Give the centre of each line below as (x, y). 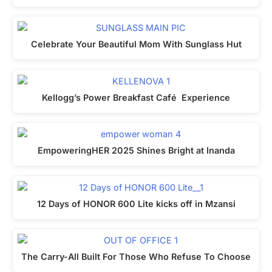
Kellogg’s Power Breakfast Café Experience (136, 97)
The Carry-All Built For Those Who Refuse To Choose (136, 257)
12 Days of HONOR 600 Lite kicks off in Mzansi (136, 203)
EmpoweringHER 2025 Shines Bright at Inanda (136, 151)
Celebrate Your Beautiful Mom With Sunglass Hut (136, 44)
